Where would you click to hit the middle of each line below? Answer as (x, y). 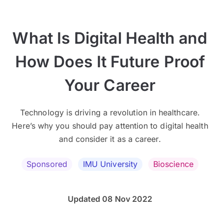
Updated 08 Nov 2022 (110, 199)
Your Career (110, 85)
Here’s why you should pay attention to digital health (110, 126)
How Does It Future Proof (110, 62)
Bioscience (173, 164)
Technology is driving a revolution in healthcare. (110, 113)
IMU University (110, 164)
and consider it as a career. (110, 139)
